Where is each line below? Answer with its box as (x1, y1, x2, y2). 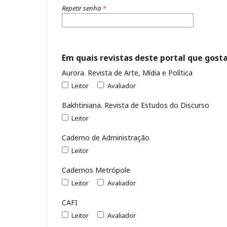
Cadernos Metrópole (62, 165, 130, 175)
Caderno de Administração (62, 132, 149, 142)
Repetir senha (62, 3, 102, 13)
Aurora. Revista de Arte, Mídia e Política (62, 67, 193, 78)
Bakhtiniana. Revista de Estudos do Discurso (62, 100, 209, 110)
